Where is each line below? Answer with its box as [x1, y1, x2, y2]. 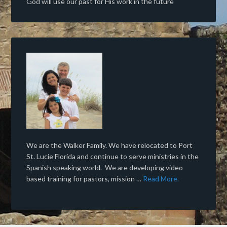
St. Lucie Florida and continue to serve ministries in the [26, 152, 199, 161]
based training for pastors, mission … [26, 174, 143, 183]
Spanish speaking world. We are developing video [26, 163, 183, 172]
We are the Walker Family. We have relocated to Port [26, 141, 193, 149]
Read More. [143, 174, 179, 183]
